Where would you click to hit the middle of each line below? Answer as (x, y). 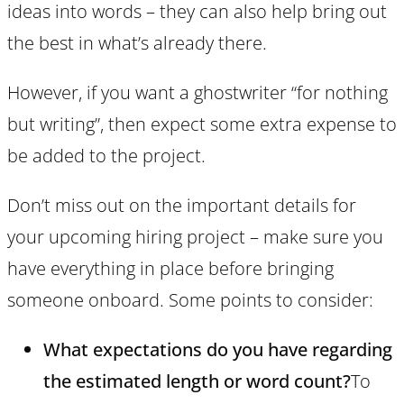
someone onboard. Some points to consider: (190, 299)
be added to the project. (106, 155)
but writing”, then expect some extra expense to (202, 124)
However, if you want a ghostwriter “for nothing (197, 92)
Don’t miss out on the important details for (182, 205)
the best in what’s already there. (137, 42)
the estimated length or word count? (197, 381)
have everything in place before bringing (170, 268)
